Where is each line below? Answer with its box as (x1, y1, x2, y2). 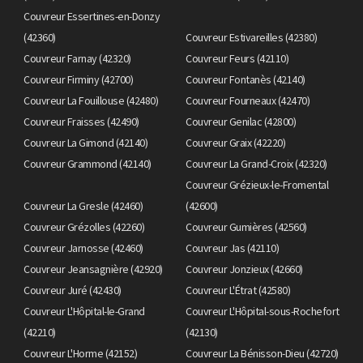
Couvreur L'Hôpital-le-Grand (23, 303, 145, 318)
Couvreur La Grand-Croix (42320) (186, 156, 327, 171)
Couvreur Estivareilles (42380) (186, 29, 317, 45)
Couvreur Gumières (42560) (186, 219, 307, 234)
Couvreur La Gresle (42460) (23, 198, 143, 213)
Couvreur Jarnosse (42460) (23, 240, 143, 255)
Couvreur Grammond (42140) (23, 156, 152, 171)
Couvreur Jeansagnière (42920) (23, 261, 163, 276)
